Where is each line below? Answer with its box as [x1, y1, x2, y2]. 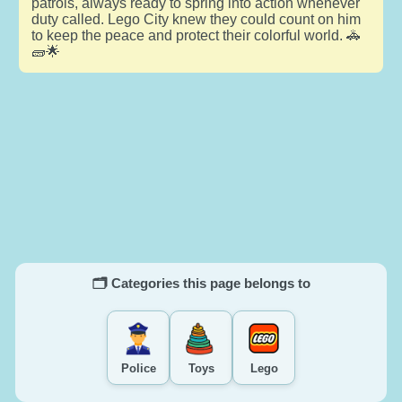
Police [120, 361, 156, 375]
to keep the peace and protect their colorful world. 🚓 [31, 27, 361, 43]
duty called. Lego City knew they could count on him [31, 11, 361, 27]
